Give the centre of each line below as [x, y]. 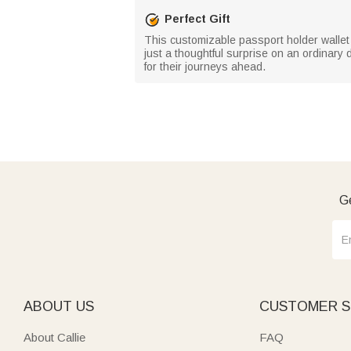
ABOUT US [59, 306]
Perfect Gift [197, 19]
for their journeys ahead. [205, 66]
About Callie [54, 337]
